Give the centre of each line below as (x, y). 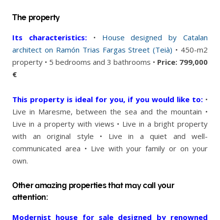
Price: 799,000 (182, 62)
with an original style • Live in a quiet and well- (110, 136)
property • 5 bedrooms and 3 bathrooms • (85, 62)
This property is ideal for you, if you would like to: (108, 99)
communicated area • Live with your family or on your (110, 148)
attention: (30, 197)
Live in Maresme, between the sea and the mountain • (110, 111)
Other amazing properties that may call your (93, 185)
